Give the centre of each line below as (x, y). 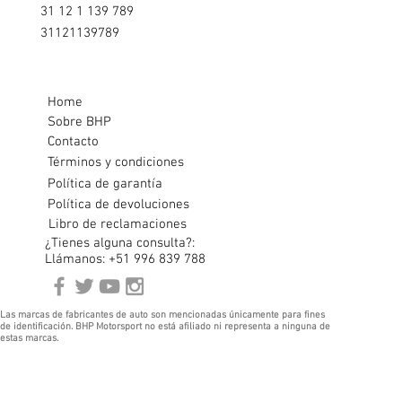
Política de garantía (105, 184)
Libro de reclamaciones (118, 225)
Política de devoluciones (118, 205)
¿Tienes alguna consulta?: (120, 244)
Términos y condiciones (115, 163)
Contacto (73, 142)
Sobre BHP (79, 122)
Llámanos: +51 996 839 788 (125, 260)
